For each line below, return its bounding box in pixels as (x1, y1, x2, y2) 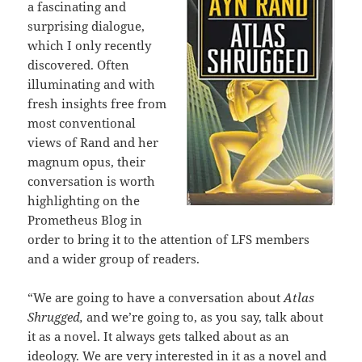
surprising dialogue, (27, 17, 145, 34)
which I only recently (27, 36, 152, 53)
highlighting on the (27, 192, 141, 208)
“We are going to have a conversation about (27, 288, 284, 305)
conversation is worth (27, 172, 156, 189)
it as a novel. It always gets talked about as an (27, 327, 290, 344)
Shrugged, (27, 308, 87, 325)
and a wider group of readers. (27, 250, 200, 267)
